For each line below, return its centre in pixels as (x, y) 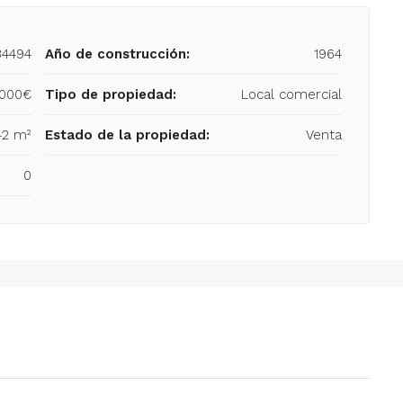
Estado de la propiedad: (127, 135)
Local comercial (291, 94)
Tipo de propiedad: (111, 94)
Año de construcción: (117, 54)
